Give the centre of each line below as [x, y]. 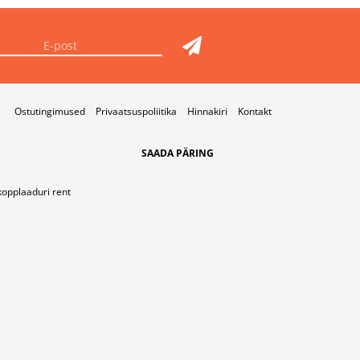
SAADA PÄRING [177, 153]
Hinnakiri [207, 111]
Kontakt [255, 111]
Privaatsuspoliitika [136, 111]
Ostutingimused [50, 111]
